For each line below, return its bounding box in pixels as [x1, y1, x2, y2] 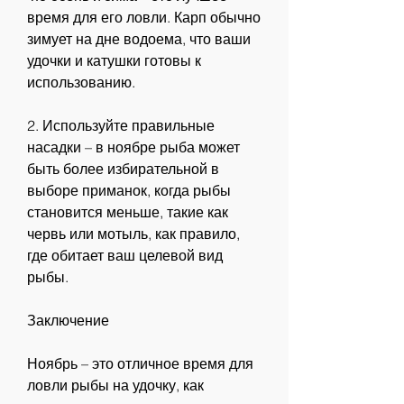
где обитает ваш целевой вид [27, 246, 223, 265]
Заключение [27, 311, 109, 330]
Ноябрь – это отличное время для [27, 354, 253, 373]
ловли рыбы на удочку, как [27, 376, 204, 395]
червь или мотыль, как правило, [27, 225, 240, 243]
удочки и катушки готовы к [27, 51, 201, 70]
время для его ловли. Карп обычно [27, 8, 261, 27]
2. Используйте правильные [27, 116, 215, 135]
